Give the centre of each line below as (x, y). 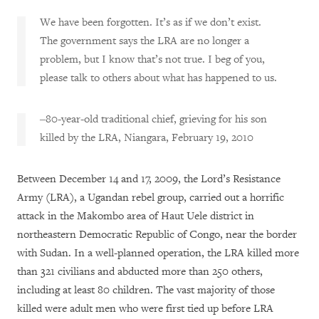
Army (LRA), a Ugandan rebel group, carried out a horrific (151, 197)
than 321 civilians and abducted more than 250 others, (140, 271)
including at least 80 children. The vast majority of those (146, 290)
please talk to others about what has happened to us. (158, 78)
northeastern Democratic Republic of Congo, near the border (157, 234)
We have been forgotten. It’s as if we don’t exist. (151, 22)
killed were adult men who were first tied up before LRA (145, 308)
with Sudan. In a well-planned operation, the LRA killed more (158, 253)
